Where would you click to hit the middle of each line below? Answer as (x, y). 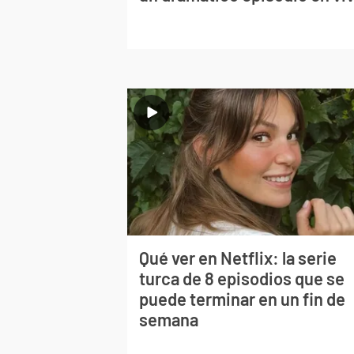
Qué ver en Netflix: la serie (238, 258)
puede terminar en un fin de (243, 299)
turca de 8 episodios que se (242, 279)
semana (169, 320)
